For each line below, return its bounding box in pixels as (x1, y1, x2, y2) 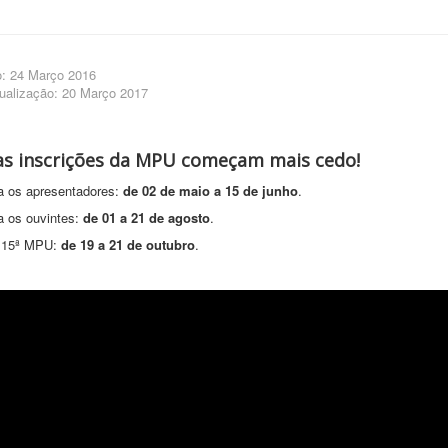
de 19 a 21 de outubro (60, 235, 195, 255)
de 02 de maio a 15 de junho (122, 181, 298, 201)
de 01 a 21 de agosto (82, 208, 210, 228)
